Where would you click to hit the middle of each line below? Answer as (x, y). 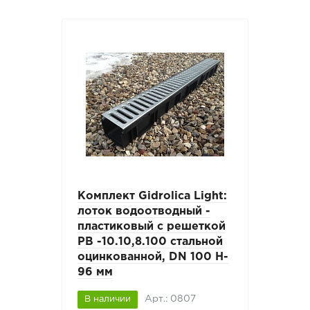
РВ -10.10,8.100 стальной (151, 242)
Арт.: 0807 (171, 299)
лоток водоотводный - (144, 212)
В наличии (108, 300)
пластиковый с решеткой (152, 227)
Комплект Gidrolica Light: (153, 197)
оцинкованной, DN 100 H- (153, 257)
